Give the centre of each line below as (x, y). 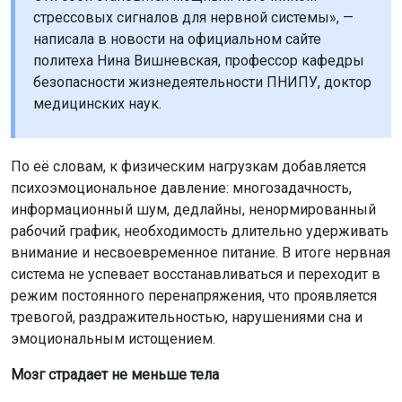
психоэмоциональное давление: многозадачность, (181, 188)
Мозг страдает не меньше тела (115, 374)
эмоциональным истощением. (113, 338)
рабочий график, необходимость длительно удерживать (200, 231)
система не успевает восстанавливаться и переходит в (196, 274)
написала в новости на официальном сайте (177, 39)
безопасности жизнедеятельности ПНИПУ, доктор (202, 82)
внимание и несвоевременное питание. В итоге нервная (201, 252)
